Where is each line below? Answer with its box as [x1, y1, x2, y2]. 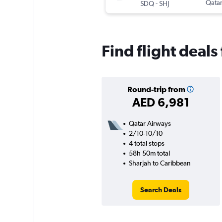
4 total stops [128, 139, 165, 148]
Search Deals [140, 186, 181, 194]
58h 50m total [128, 149, 170, 158]
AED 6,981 [132, 95, 189, 110]
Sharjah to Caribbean [128, 159, 191, 167]
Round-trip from [127, 85, 185, 94]
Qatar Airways [128, 119, 171, 128]
